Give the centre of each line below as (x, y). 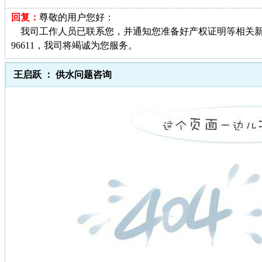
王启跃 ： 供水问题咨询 (63, 74)
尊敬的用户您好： (77, 17)
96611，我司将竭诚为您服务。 (74, 45)
